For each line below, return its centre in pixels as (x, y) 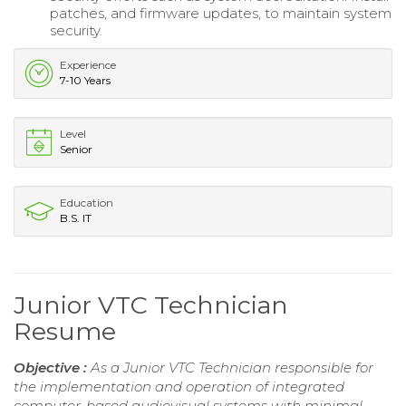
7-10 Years (85, 80)
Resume (65, 331)
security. (76, 30)
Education (87, 202)
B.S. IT (76, 217)
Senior (76, 149)
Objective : (52, 367)
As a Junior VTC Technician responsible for (232, 367)
